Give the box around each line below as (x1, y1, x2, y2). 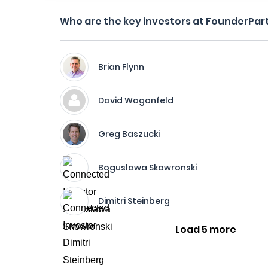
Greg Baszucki (98, 128, 160, 140)
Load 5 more (175, 223, 237, 236)
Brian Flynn (98, 61, 144, 73)
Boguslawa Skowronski (98, 162, 197, 173)
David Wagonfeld (98, 95, 173, 106)
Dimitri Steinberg (98, 195, 170, 207)
